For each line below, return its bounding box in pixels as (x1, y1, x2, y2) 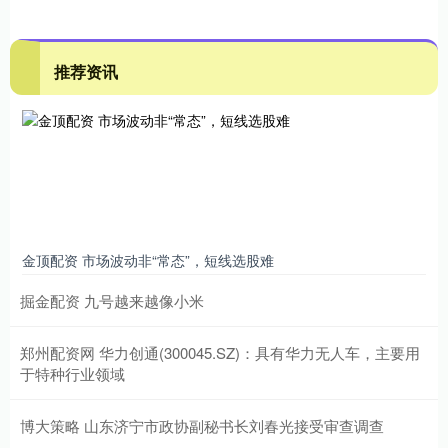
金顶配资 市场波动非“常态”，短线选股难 (22, 249, 274, 270)
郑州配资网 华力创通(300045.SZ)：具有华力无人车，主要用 (20, 341, 420, 363)
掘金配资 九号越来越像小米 (20, 289, 204, 311)
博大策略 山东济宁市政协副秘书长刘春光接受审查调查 (20, 414, 384, 436)
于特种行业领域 (20, 362, 125, 384)
